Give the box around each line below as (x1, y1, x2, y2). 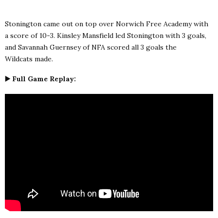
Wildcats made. (5, 54, 53, 63)
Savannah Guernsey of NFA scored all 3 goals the (18, 42, 177, 52)
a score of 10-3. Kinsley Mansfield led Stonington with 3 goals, (5, 31, 206, 40)
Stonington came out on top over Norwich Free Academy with (5, 19, 208, 28)
